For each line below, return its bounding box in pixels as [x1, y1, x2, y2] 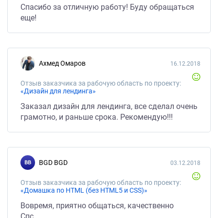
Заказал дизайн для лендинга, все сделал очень [20, 102, 198, 111]
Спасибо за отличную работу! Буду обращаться [20, 2, 194, 12]
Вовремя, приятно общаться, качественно [20, 201, 174, 210]
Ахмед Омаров [43, 59, 86, 67]
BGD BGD [43, 159, 68, 166]
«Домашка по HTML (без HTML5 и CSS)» [20, 186, 147, 194]
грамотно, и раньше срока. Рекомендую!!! [20, 112, 173, 122]
